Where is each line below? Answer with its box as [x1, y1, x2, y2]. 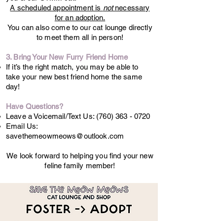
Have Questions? [6, 102, 64, 110]
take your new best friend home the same [6, 72, 142, 81]
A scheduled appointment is [10, 3, 103, 12]
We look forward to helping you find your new [6, 151, 153, 160]
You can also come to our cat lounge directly [7, 23, 152, 32]
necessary [113, 3, 150, 12]
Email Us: [6, 121, 38, 130]
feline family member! [44, 161, 115, 170]
